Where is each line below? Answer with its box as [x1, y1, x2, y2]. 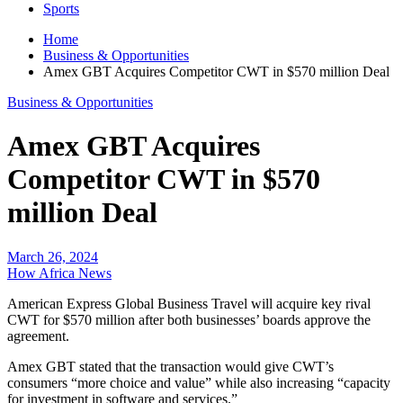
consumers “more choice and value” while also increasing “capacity [7, 374, 390, 390]
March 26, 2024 [7, 248, 98, 264]
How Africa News [7, 264, 112, 281]
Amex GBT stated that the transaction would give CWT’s [7, 358, 334, 374]
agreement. [7, 327, 69, 344]
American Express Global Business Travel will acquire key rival [7, 295, 371, 311]
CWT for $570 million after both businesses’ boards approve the [7, 311, 371, 327]
